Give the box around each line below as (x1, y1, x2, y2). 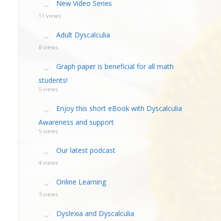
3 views (38, 190, 58, 198)
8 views (38, 43, 58, 51)
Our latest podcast (56, 145, 115, 155)
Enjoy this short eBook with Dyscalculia (56, 103, 182, 113)
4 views (38, 159, 58, 166)
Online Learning (56, 177, 106, 186)
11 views (38, 12, 61, 19)
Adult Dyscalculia (56, 30, 110, 39)
